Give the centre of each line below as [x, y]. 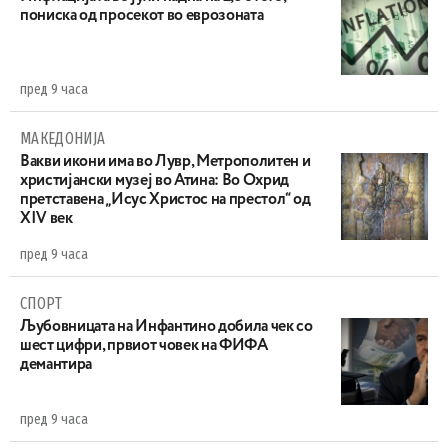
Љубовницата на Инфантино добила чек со [166, 327]
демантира [56, 365]
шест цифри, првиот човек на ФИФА [144, 346]
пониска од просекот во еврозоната [142, 16]
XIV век [46, 219]
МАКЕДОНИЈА [63, 138]
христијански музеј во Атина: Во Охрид [155, 181]
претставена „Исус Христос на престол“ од [165, 200]
